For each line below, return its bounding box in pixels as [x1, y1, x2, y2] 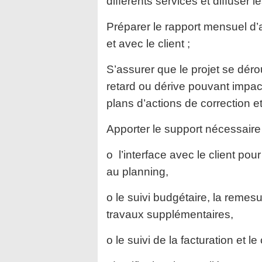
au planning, [106, 166, 168, 178]
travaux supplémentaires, [106, 208, 233, 220]
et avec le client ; [106, 37, 190, 50]
